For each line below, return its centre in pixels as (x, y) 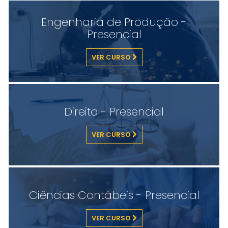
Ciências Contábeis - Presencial (114, 195)
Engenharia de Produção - (114, 22)
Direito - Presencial (114, 112)
